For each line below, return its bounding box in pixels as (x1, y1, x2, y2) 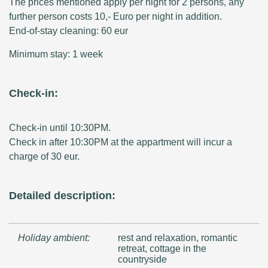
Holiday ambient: (18, 233, 90, 243)
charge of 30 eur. (9, 151, 80, 162)
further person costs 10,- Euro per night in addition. (9, 11, 222, 22)
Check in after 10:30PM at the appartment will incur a (9, 137, 232, 148)
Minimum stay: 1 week (9, 49, 103, 60)
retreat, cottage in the (118, 243, 207, 254)
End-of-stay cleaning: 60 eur (9, 26, 128, 36)
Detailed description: (9, 190, 115, 202)
